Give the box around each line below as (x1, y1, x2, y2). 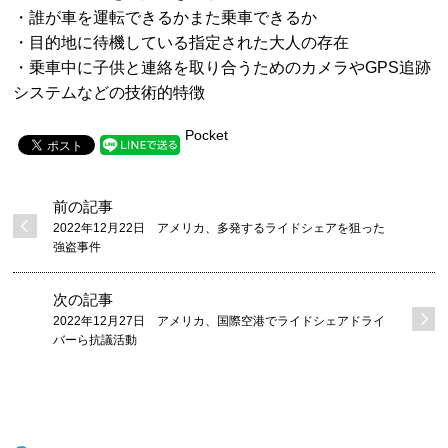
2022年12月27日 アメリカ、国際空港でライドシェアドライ (53, 314, 386, 328)
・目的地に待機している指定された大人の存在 (13, 34, 350, 51)
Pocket (185, 127, 229, 143)
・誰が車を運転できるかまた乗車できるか (13, 9, 318, 26)
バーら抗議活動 (53, 333, 138, 347)
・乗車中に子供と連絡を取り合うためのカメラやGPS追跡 (13, 59, 432, 76)
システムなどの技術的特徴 (13, 84, 206, 101)
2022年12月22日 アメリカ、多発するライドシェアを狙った (53, 221, 386, 235)
